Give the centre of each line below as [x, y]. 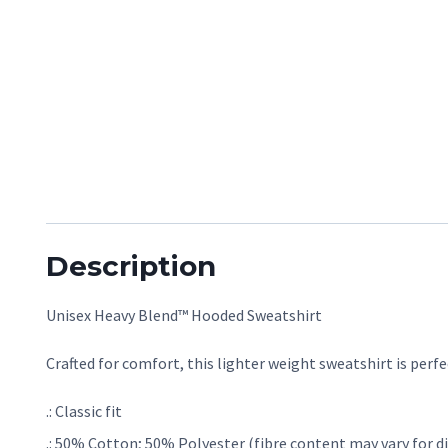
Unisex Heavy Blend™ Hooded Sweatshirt [184, 314]
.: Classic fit [84, 410]
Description [131, 265]
